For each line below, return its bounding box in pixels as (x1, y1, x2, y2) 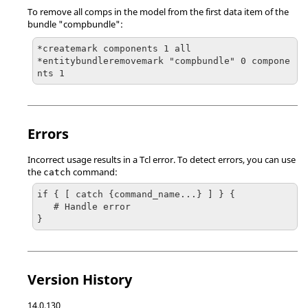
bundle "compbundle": (27, 18, 123, 30)
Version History (27, 270, 132, 289)
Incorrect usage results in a (27, 153, 140, 166)
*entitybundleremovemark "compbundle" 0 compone (37, 55, 290, 66)
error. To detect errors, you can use (151, 153, 296, 166)
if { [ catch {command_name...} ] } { (37, 188, 235, 199)
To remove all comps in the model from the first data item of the (27, 5, 289, 18)
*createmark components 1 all (37, 43, 191, 54)
